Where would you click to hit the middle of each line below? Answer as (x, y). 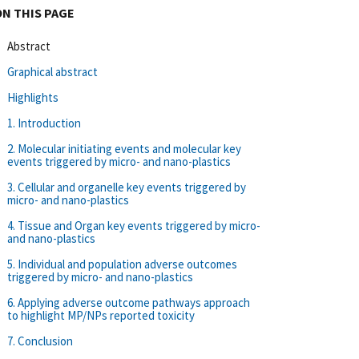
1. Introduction (44, 123)
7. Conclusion (40, 341)
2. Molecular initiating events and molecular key (124, 148)
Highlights (33, 97)
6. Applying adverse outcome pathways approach (129, 302)
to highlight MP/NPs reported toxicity (101, 315)
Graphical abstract (52, 71)
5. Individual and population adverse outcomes (122, 264)
